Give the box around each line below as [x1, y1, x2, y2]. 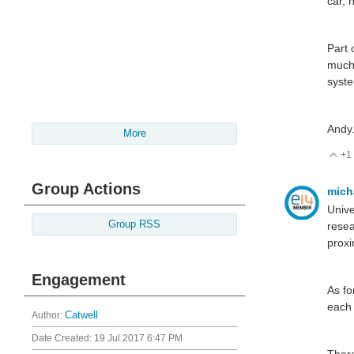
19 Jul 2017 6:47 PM [94, 333, 183, 345]
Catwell [65, 310, 98, 322]
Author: [32, 310, 65, 322]
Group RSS [108, 219, 160, 231]
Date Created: [32, 333, 94, 345]
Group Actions [32, 180, 141, 198]
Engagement [32, 271, 126, 289]
